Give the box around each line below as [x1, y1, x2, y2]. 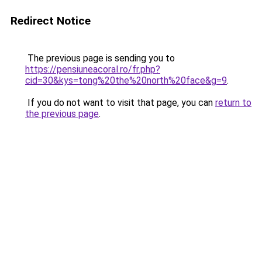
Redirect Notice [11, 14, 91, 27]
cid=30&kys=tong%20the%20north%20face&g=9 [25, 75, 227, 86]
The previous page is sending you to [25, 53, 175, 64]
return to [215, 97, 251, 108]
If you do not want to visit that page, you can [25, 97, 215, 108]
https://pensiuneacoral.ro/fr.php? [25, 64, 160, 75]
